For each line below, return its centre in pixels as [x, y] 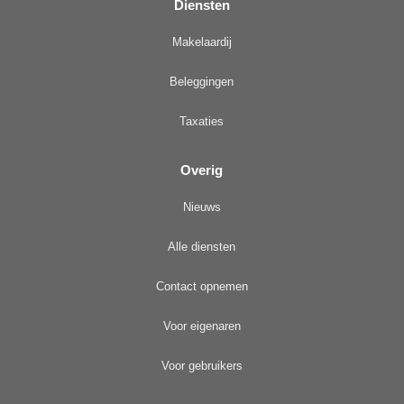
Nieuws [202, 207]
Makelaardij [202, 42]
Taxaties [202, 122]
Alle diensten [202, 247]
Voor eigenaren [202, 326]
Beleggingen [202, 82]
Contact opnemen [202, 287]
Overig [202, 170]
